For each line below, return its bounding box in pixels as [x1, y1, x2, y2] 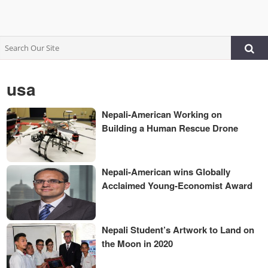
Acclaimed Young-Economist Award [102, 179, 253, 193]
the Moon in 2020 [102, 236, 173, 250]
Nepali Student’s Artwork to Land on [102, 223, 255, 236]
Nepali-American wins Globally [102, 165, 231, 179]
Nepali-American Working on [102, 108, 223, 121]
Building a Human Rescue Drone [102, 121, 239, 135]
